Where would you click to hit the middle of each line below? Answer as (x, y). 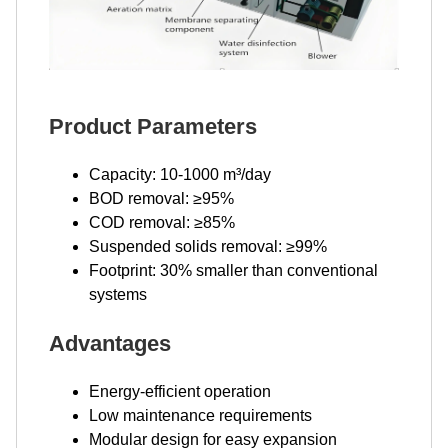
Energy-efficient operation (180, 391)
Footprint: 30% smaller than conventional (233, 270)
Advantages (110, 343)
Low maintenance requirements (200, 415)
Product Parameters (153, 126)
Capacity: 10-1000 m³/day (180, 174)
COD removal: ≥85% (162, 222)
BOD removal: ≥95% (161, 198)
